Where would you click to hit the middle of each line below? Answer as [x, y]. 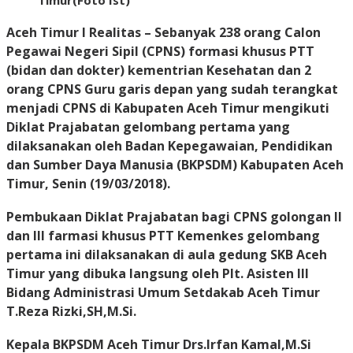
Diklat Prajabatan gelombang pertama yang [148, 127]
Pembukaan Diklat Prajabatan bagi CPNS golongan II [174, 217]
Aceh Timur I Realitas [74, 33]
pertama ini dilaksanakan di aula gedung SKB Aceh [167, 255]
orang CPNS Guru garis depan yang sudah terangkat [172, 89]
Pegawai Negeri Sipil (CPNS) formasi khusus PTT [160, 52]
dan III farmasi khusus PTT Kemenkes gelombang [163, 236]
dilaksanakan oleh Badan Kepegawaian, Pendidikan [169, 146]
